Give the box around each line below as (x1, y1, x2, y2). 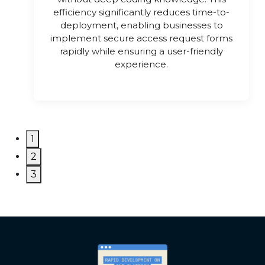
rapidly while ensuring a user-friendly (60, 46, 223, 57)
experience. (115, 59, 168, 70)
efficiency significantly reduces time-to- (53, 7, 230, 18)
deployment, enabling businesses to (60, 20, 223, 31)
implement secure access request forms (50, 33, 232, 44)
